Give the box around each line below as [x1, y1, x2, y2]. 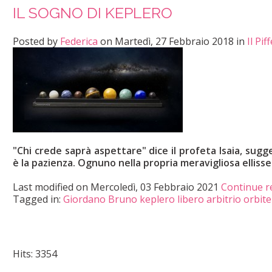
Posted [13, 35, 44, 49]
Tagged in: [13, 192, 61, 206]
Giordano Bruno [63, 192, 137, 206]
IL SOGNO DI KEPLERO [13, 4, 172, 22]
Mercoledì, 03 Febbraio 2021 [90, 180, 219, 194]
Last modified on [13, 180, 90, 194]
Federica [60, 35, 98, 49]
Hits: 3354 [13, 247, 57, 261]
